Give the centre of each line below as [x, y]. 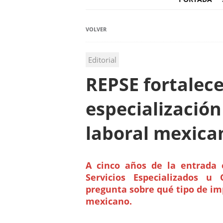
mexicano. [109, 201]
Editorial [102, 60]
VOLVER [96, 29]
